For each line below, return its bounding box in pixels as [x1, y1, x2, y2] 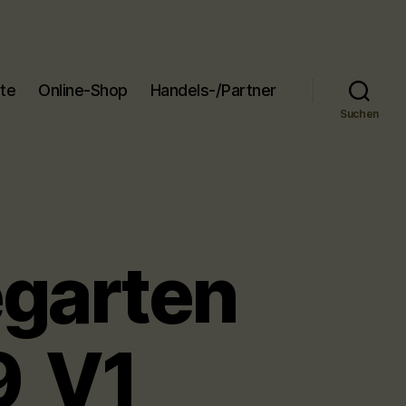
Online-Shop [38, 80, 128, 100]
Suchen [339, 107, 380, 121]
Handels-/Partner [150, 80, 276, 100]
